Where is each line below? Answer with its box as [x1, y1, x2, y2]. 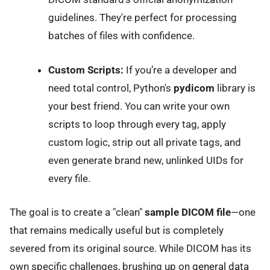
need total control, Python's [48, 81, 174, 94]
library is [214, 81, 256, 94]
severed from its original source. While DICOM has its [10, 242, 251, 255]
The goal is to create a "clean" [10, 206, 145, 219]
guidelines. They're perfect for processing [48, 11, 237, 24]
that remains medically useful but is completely [10, 224, 224, 237]
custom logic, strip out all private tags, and [48, 136, 241, 148]
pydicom [173, 81, 215, 94]
